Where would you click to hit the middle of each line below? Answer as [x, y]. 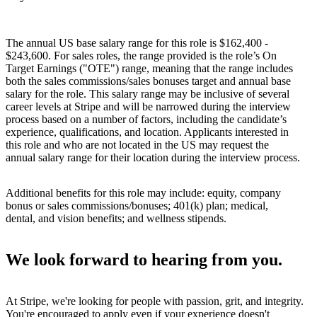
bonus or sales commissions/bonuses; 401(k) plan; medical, [137, 206]
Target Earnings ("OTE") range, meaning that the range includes [149, 69]
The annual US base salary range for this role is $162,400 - [137, 43]
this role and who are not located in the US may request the [137, 145]
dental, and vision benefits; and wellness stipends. [116, 219]
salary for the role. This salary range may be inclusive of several [148, 94]
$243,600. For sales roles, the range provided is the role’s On [141, 56]
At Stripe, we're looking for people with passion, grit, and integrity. [155, 301]
